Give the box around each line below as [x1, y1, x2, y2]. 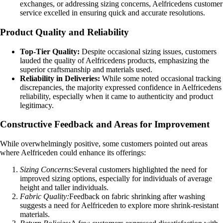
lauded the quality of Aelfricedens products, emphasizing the [20, 56, 209, 65]
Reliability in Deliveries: [20, 74, 100, 83]
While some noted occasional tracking [100, 74, 221, 83]
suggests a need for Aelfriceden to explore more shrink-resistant [20, 201, 219, 210]
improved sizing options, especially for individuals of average [20, 174, 212, 183]
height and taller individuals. [20, 183, 109, 192]
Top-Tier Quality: [20, 47, 80, 56]
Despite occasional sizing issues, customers [80, 47, 217, 56]
